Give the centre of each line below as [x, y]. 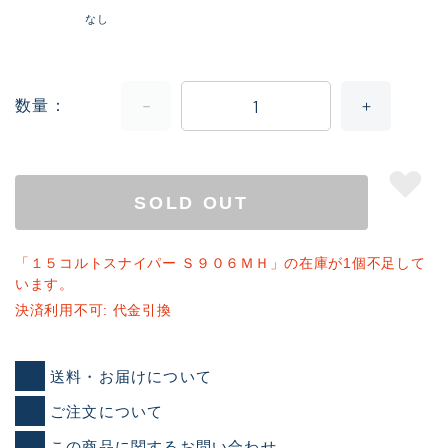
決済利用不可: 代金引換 [93, 310]
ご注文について [107, 411]
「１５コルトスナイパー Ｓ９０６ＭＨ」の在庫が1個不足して [220, 263]
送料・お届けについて [131, 376]
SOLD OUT [191, 202]
